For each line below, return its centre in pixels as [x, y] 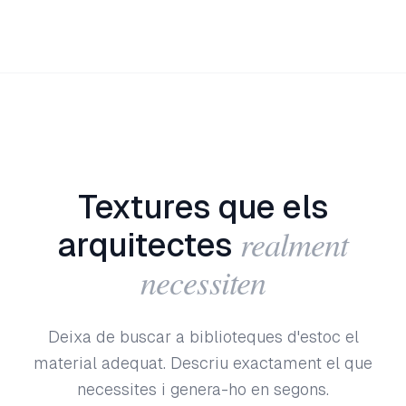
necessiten [203, 281]
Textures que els [203, 207]
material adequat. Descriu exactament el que [203, 363]
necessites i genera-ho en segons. [203, 389]
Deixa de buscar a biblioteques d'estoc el [203, 337]
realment [294, 243]
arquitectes [145, 245]
